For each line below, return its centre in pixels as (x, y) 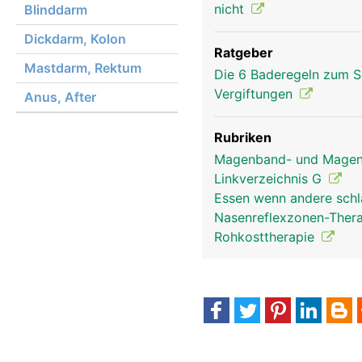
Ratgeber (244, 53)
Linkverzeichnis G (270, 179)
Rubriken (243, 137)
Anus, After (60, 97)
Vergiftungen (255, 94)
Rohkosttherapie (266, 237)
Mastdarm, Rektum (83, 68)
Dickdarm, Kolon (75, 39)
